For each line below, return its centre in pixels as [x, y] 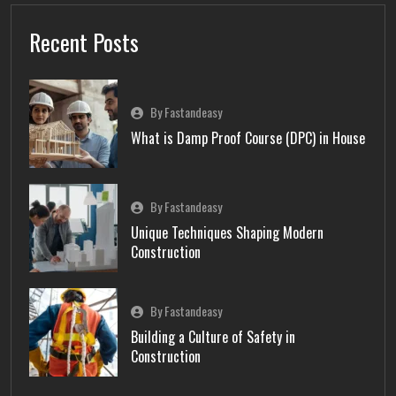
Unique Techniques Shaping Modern [227, 232]
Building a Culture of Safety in [213, 336]
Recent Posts [84, 42]
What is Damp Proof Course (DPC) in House [248, 137]
